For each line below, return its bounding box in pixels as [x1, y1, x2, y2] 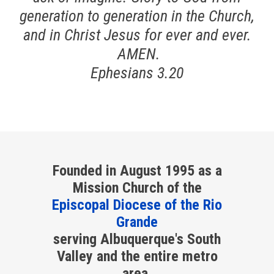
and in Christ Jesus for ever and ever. [23, 26, 251, 44]
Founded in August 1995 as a [52, 162, 222, 179]
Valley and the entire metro [56, 248, 218, 265]
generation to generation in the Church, [20, 7, 254, 25]
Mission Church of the [72, 179, 202, 196]
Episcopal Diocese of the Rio [52, 196, 222, 213]
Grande [116, 213, 158, 231]
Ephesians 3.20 [91, 64, 183, 82]
